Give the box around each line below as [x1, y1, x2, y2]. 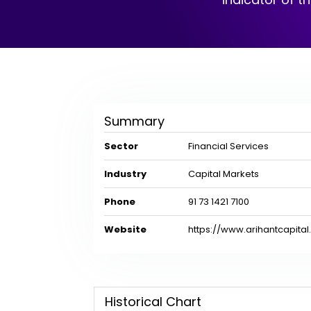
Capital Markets [185, 167, 259, 180]
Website [103, 223, 146, 236]
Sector [103, 140, 138, 153]
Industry [103, 167, 146, 180]
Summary [103, 112, 165, 130]
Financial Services [185, 140, 269, 153]
